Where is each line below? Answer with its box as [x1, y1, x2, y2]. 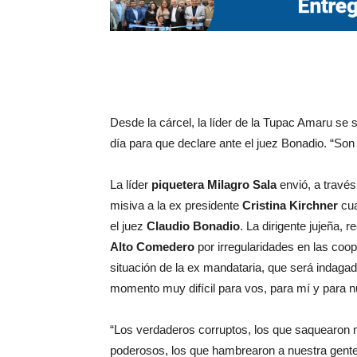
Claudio [147, 219, 190, 233]
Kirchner [289, 198, 338, 213]
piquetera [151, 178, 204, 192]
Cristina [242, 198, 286, 213]
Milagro [207, 178, 249, 192]
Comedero [136, 240, 194, 254]
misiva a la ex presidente [110, 198, 242, 213]
